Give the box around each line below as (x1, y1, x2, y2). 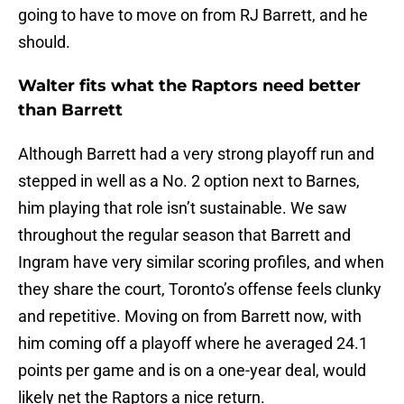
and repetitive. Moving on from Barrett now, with (18, 307, 362, 326)
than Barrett (18, 100, 123, 121)
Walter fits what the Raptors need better (18, 76, 361, 96)
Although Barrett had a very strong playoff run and (18, 144, 374, 164)
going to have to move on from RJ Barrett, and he (18, 5, 368, 25)
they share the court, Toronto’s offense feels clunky (18, 280, 381, 299)
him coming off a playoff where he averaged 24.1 (18, 334, 368, 353)
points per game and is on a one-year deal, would (18, 361, 366, 381)
